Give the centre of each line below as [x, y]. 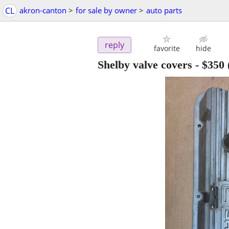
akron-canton [43, 10]
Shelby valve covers [145, 65]
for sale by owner [106, 10]
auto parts [164, 10]
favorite [167, 49]
